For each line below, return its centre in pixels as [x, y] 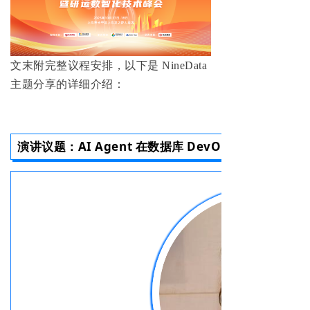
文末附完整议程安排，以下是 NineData [109, 66]
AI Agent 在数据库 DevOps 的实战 [176, 147]
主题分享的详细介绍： [67, 84]
